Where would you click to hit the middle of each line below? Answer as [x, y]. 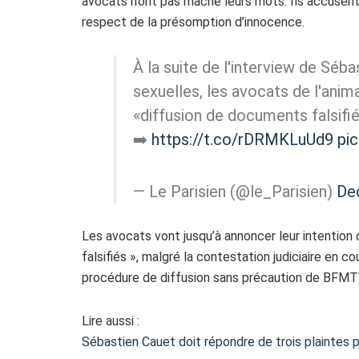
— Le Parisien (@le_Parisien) [235, 192]
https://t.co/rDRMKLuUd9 [242, 140]
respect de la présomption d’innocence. [193, 22]
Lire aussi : [111, 321]
